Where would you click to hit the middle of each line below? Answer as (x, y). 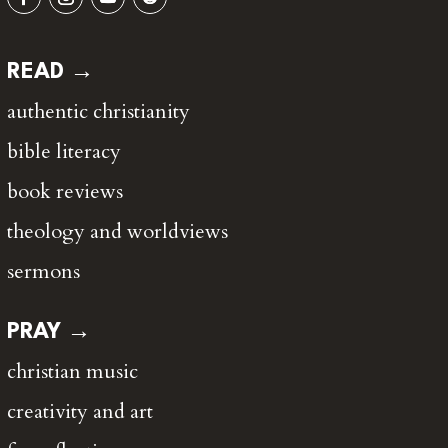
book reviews (64, 192)
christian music (72, 372)
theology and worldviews (117, 232)
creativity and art (79, 412)
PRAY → (48, 332)
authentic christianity (98, 112)
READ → (50, 72)
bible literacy (63, 152)
